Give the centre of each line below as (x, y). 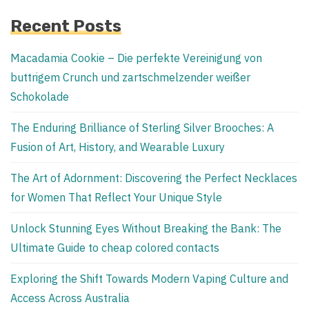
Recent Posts (66, 26)
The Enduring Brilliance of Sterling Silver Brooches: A (142, 127)
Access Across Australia (70, 298)
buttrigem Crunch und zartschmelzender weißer (130, 77)
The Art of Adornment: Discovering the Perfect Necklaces (154, 178)
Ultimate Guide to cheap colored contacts (115, 247)
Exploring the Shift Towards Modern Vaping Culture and (149, 278)
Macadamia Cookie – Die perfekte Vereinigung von (136, 58)
